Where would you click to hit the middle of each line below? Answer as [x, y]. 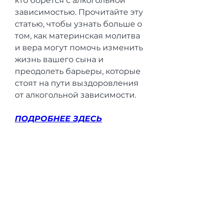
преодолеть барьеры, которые [78, 71]
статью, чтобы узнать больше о [78, 24]
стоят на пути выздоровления [77, 83]
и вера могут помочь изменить [79, 47]
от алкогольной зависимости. [75, 95]
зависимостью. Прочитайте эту [79, 12]
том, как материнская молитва [77, 36]
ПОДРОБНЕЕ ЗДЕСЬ [58, 118]
